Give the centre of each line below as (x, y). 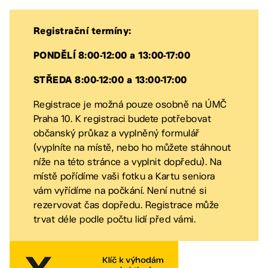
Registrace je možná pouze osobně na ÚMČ (130, 104)
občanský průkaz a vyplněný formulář (116, 133)
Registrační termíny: (83, 31)
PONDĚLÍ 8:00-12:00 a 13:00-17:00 (112, 56)
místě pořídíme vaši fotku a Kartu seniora (124, 176)
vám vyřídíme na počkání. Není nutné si (120, 190)
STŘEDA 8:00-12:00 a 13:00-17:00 (110, 80)
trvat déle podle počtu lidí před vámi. (115, 219)
